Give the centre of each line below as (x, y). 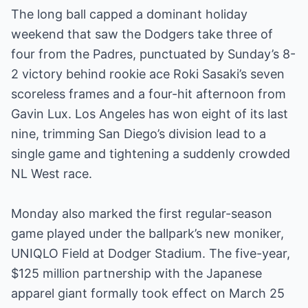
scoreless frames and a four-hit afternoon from (148, 94)
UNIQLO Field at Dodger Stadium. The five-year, (151, 253)
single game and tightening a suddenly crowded (151, 154)
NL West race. (52, 174)
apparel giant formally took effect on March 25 (148, 293)
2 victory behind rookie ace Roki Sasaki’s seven (148, 74)
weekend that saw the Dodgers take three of (142, 34)
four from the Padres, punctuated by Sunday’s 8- (153, 54)
